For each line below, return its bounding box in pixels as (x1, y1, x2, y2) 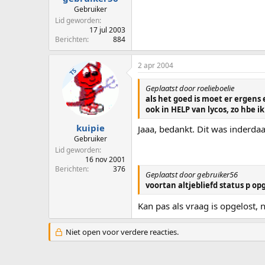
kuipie (76, 122, 105, 134)
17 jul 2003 (89, 24, 125, 35)
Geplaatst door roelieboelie (146, 82, 234, 93)
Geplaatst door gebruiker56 (146, 169, 238, 180)
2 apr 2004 (138, 60, 173, 70)
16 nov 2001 (85, 154, 125, 165)
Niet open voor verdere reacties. (63, 227, 179, 238)
